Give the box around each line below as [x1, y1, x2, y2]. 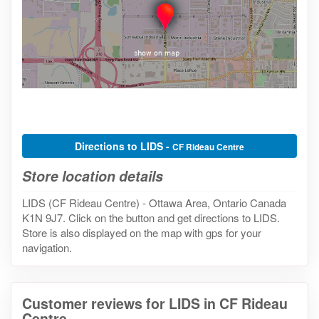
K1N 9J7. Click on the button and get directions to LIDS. [22, 209, 280, 225]
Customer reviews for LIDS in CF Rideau [22, 293, 288, 313]
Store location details [22, 166, 163, 186]
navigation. [22, 239, 72, 255]
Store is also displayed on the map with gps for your [22, 224, 261, 240]
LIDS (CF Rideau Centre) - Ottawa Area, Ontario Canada [22, 194, 286, 210]
